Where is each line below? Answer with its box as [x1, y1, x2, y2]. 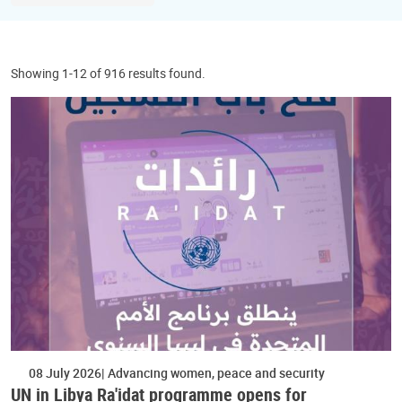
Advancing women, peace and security [105, 363, 325, 381]
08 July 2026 [29, 363, 101, 381]
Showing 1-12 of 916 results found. [11, 65, 205, 82]
